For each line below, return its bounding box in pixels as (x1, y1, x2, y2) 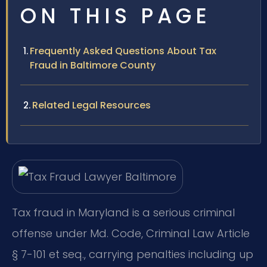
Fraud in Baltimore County (30, 58, 156, 72)
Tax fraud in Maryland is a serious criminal (12, 205, 235, 221)
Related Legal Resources (32, 98, 151, 112)
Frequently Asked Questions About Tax (30, 44, 216, 58)
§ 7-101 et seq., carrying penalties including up (12, 247, 253, 262)
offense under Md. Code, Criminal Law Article (12, 226, 250, 241)
